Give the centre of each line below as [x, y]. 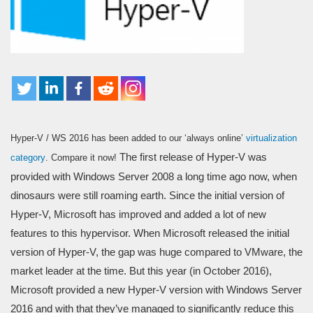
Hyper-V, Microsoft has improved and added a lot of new [138, 214]
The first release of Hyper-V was [192, 156]
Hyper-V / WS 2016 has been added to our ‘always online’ [128, 138]
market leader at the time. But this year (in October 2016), [141, 270]
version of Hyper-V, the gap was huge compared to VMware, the [156, 252]
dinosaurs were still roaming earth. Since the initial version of [147, 195]
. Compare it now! [81, 157]
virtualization [271, 138]
